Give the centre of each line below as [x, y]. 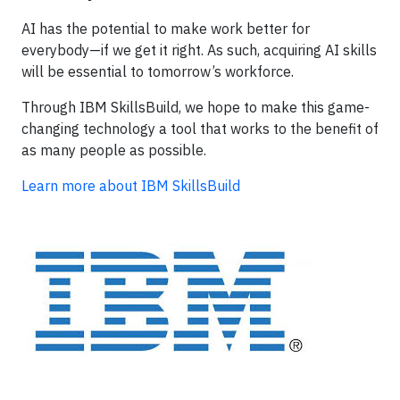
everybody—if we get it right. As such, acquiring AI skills [199, 50]
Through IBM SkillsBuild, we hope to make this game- [196, 107]
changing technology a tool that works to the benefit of [200, 129]
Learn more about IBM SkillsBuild [131, 186]
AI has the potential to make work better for [166, 29]
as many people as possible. [114, 150]
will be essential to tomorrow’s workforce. [158, 71]
